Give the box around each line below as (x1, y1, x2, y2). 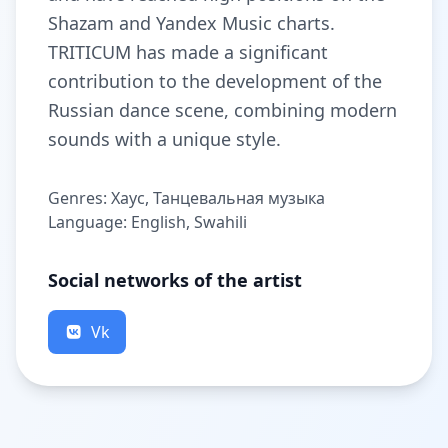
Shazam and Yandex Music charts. (48, 11, 335, 35)
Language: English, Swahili (48, 211, 247, 233)
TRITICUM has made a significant (48, 40, 328, 64)
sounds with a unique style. (48, 127, 281, 151)
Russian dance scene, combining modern (48, 98, 397, 122)
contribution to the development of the (48, 69, 382, 93)
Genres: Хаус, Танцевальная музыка (48, 187, 325, 209)
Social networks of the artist (48, 268, 302, 292)
